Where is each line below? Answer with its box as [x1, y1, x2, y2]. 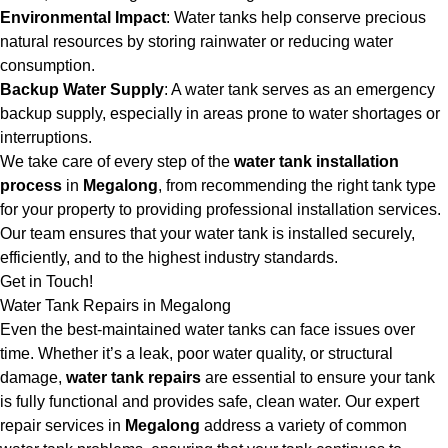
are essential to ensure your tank [201, 369, 435, 386]
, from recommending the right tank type [158, 177, 436, 194]
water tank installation [234, 153, 399, 170]
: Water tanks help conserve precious [166, 9, 426, 26]
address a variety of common [200, 417, 407, 434]
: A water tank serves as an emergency [164, 81, 435, 98]
